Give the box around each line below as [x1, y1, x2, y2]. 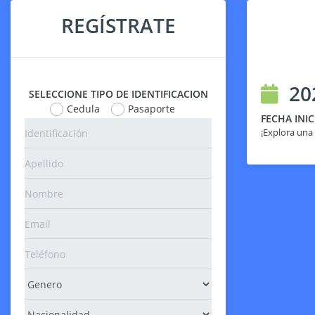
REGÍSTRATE [60, 12, 176, 39]
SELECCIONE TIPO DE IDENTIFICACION [28, 87, 208, 101]
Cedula [67, 102, 100, 115]
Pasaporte [128, 102, 175, 115]
